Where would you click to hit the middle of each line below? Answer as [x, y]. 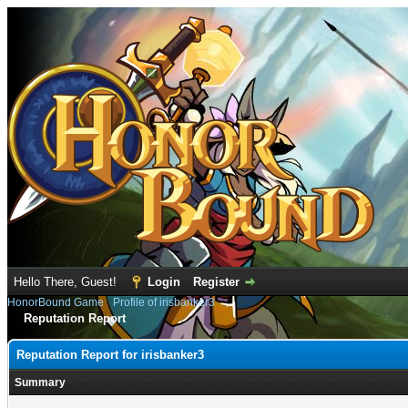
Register [216, 282]
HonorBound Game [56, 302]
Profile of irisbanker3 [164, 302]
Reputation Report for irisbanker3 [110, 355]
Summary [40, 382]
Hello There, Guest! [67, 282]
